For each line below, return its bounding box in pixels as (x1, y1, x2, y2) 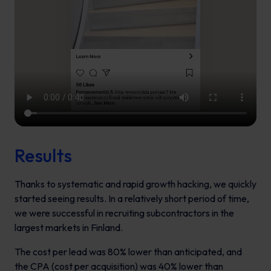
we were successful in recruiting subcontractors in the (15, 207, 234, 220)
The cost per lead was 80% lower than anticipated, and (15, 246, 242, 258)
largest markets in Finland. (15, 221, 123, 234)
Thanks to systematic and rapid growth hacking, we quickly (15, 178, 256, 191)
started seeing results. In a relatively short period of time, (15, 192, 249, 205)
